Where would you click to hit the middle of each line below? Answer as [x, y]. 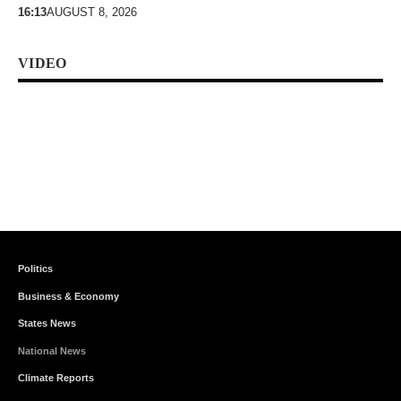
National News [52, 350]
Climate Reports [56, 378]
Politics [35, 269]
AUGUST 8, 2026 [92, 12]
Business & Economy [68, 296]
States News [47, 324]
